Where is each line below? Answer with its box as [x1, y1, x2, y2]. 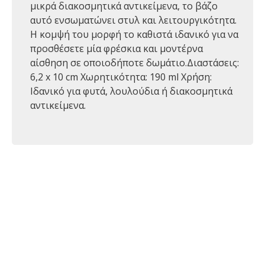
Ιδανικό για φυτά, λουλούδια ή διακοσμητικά [30, 85, 232, 98]
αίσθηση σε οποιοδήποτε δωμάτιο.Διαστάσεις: [30, 56, 239, 69]
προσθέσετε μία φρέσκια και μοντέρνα [30, 42, 203, 55]
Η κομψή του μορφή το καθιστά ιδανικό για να [30, 28, 238, 41]
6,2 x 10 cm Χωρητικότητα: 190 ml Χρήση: [30, 70, 212, 83]
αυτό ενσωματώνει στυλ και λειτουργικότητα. [30, 14, 237, 27]
